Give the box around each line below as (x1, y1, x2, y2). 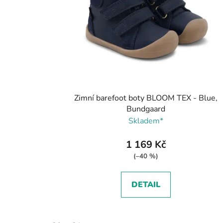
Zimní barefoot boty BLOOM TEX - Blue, (74, 92, 218, 104)
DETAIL (131, 179, 160, 190)
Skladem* (128, 115, 163, 126)
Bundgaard (126, 103, 165, 114)
